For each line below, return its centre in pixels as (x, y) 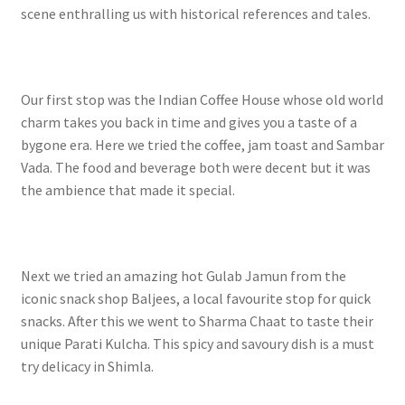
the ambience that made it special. (127, 189)
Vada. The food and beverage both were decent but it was (195, 167)
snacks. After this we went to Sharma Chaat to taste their (197, 321)
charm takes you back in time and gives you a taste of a (188, 122)
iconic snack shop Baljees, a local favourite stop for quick (195, 299)
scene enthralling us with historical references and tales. (195, 13)
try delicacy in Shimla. (88, 367)
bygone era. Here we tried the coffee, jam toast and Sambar (202, 144)
